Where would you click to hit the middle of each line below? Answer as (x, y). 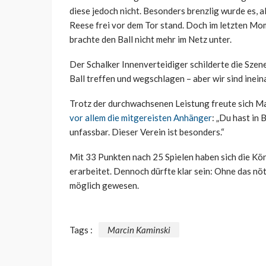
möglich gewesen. (104, 186)
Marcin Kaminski (139, 229)
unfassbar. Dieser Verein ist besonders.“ (147, 132)
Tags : (81, 229)
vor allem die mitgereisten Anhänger (141, 118)
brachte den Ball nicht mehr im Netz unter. (151, 39)
